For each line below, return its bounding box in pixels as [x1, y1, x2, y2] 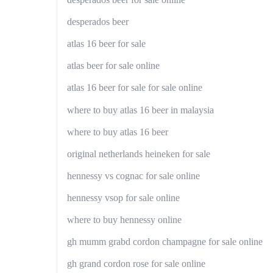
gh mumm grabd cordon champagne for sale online [67, 236, 263, 247]
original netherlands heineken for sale [67, 148, 210, 159]
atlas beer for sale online [67, 60, 160, 71]
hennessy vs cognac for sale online [67, 170, 200, 181]
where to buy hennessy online [67, 214, 182, 225]
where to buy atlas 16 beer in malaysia [67, 104, 214, 115]
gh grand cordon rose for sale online [67, 258, 205, 269]
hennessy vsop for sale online [67, 192, 180, 203]
